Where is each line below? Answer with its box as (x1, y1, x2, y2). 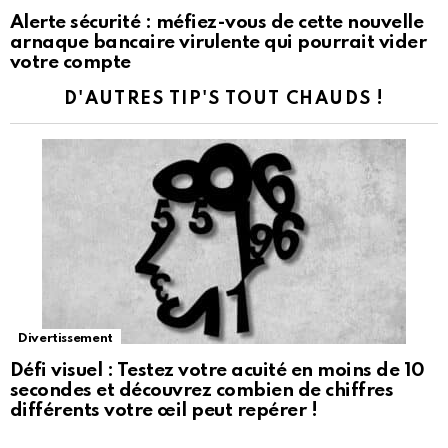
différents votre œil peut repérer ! (10, 401, 318, 421)
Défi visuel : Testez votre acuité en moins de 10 (10, 361, 425, 381)
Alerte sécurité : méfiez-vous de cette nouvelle (10, 13, 424, 33)
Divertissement (18, 332, 113, 346)
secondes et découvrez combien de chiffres (10, 381, 394, 401)
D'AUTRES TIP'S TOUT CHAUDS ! (63, 90, 385, 109)
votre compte (10, 53, 131, 73)
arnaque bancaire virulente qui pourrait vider (10, 33, 427, 53)
